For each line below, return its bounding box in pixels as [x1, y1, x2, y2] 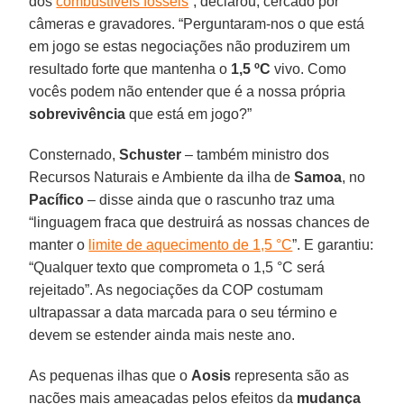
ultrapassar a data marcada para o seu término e [29, 304, 338, 320]
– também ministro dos [181, 146, 330, 162]
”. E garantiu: [292, 236, 374, 252]
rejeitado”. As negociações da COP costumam [29, 281, 324, 298]
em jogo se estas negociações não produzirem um [29, 38, 351, 54]
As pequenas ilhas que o [29, 367, 192, 383]
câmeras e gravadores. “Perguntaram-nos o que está [29, 15, 365, 32]
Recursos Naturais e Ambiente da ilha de [29, 169, 295, 185]
